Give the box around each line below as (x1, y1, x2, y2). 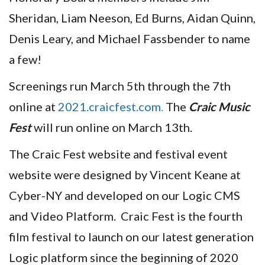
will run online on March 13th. (31, 119, 192, 134)
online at (9, 99, 58, 114)
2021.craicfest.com (58, 99, 161, 114)
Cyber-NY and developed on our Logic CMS (9, 188, 240, 202)
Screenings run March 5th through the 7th (9, 78, 231, 93)
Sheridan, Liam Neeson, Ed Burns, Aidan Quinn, (9, 10, 256, 25)
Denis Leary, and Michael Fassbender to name (9, 31, 250, 46)
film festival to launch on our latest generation (9, 229, 254, 244)
